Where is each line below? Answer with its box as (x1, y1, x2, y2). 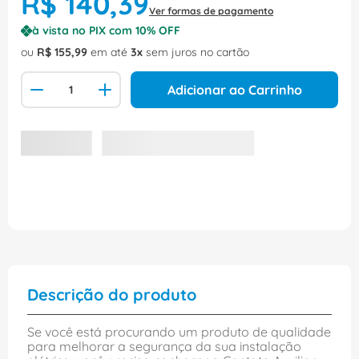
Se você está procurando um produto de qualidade (27, 324, 331, 341)
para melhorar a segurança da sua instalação (27, 338, 301, 355)
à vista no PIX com (32, 23, 135, 38)
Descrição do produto (27, 284, 196, 305)
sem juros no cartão (143, 45, 249, 60)
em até (87, 45, 131, 60)
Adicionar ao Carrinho (167, 82, 302, 99)
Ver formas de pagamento (149, 5, 273, 18)
